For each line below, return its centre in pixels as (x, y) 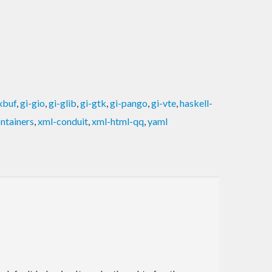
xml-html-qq (118, 121)
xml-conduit (63, 121)
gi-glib (63, 103)
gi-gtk (93, 103)
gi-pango (129, 103)
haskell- (196, 103)
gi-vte (164, 103)
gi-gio (32, 103)
